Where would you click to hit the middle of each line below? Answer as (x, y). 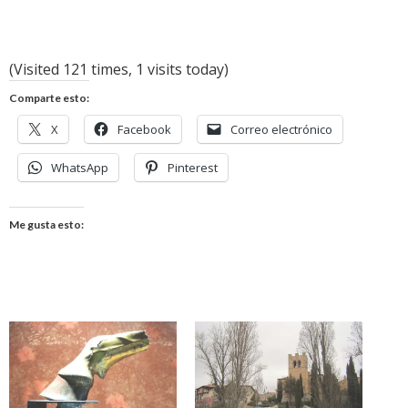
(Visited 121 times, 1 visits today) (119, 69)
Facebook (144, 129)
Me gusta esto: (46, 224)
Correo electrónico (281, 129)
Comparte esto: (49, 97)
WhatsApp (80, 167)
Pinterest (193, 167)
